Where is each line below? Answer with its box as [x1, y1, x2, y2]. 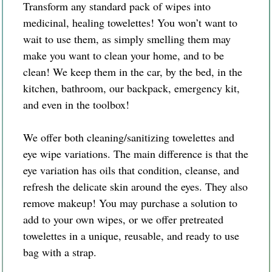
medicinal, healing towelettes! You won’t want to [23, 15, 237, 30]
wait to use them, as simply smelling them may [23, 31, 231, 46]
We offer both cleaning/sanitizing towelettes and [23, 129, 234, 144]
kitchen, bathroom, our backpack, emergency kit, [23, 80, 240, 95]
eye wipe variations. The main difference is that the [23, 146, 248, 161]
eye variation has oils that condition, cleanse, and [23, 162, 239, 177]
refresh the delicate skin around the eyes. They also [23, 178, 248, 194]
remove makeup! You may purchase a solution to [23, 195, 237, 210]
